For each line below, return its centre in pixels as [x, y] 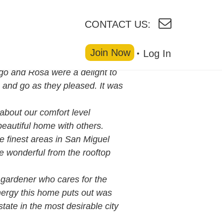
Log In [157, 54]
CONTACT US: [118, 24]
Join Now [110, 53]
